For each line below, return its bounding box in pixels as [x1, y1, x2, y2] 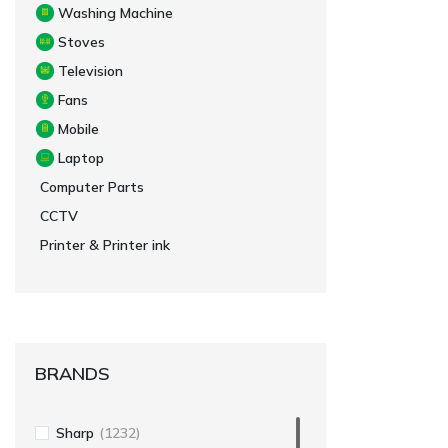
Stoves [58, 32, 105, 51]
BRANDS [35, 361, 110, 385]
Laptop [58, 148, 104, 167]
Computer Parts [40, 177, 144, 196]
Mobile [58, 119, 99, 138]
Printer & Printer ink [40, 235, 170, 254]
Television [58, 61, 123, 80]
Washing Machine [58, 3, 173, 22]
